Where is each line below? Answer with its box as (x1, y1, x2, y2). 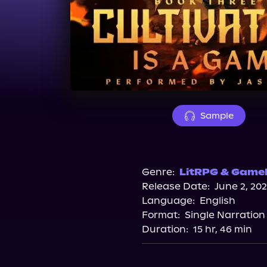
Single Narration (184, 209, 265, 221)
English (199, 195, 235, 206)
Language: (141, 195, 195, 206)
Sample (200, 110, 234, 121)
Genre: (141, 166, 175, 178)
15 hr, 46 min (193, 223, 252, 235)
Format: (141, 209, 180, 221)
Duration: (141, 223, 188, 235)
